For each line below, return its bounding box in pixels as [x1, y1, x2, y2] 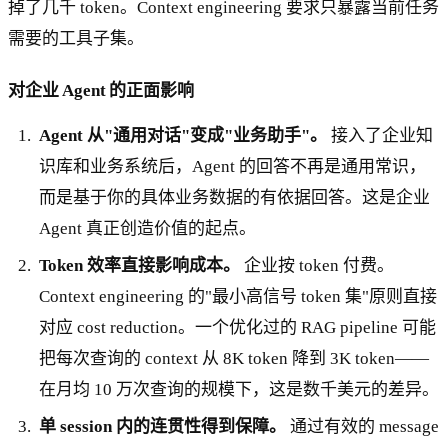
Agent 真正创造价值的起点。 [39, 219, 257, 239]
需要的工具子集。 [8, 29, 144, 49]
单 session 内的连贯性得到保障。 [39, 417, 287, 437]
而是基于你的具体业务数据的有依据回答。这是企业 [39, 188, 431, 208]
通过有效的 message [286, 417, 440, 437]
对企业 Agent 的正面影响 [8, 81, 194, 101]
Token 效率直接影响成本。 [39, 256, 241, 276]
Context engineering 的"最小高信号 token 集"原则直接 [39, 287, 438, 307]
